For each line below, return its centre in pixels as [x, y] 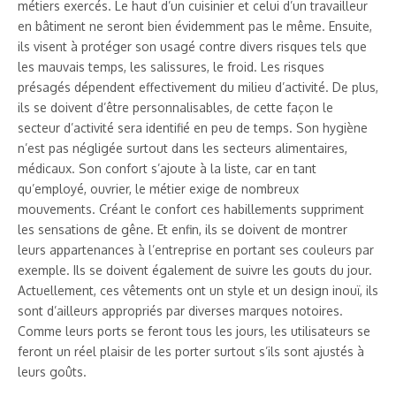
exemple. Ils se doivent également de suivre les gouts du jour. [195, 270]
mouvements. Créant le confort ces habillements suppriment [191, 209]
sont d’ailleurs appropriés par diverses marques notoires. [180, 310]
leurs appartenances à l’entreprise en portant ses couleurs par [196, 249]
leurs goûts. [52, 371]
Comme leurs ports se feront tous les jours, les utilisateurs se [194, 331]
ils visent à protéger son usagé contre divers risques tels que [192, 46]
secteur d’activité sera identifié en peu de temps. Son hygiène [193, 127]
